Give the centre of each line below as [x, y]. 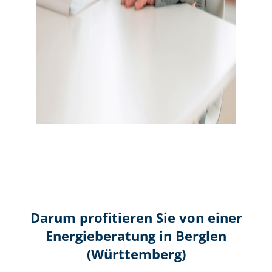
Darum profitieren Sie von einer [136, 217]
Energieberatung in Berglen [136, 236]
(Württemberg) [136, 254]
